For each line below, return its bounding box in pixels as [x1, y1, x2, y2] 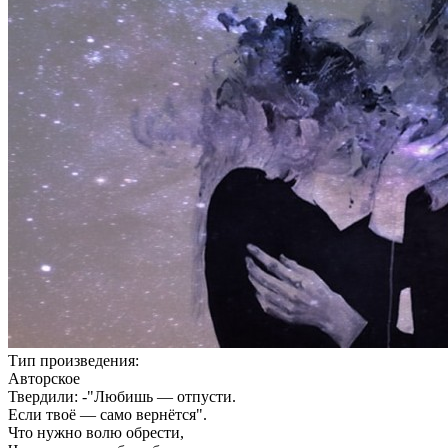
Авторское [8, 370, 80, 388]
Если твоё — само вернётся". [8, 406, 207, 424]
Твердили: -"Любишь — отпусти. [8, 388, 236, 406]
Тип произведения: [8, 352, 139, 370]
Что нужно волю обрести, [8, 424, 184, 442]
